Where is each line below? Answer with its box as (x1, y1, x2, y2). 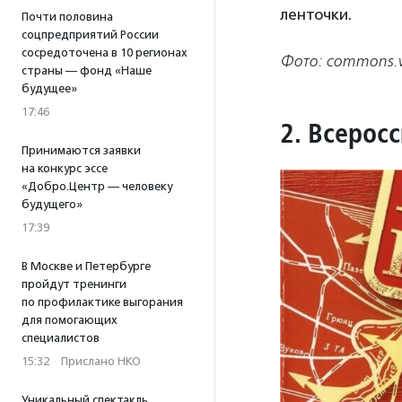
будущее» (22, 82, 77, 95)
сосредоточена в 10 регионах (22, 46, 188, 59)
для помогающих (22, 313, 118, 327)
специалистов (22, 331, 100, 345)
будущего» (22, 197, 83, 211)
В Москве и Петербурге (22, 259, 151, 273)
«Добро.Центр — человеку (22, 179, 172, 193)
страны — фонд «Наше (22, 64, 152, 77)
